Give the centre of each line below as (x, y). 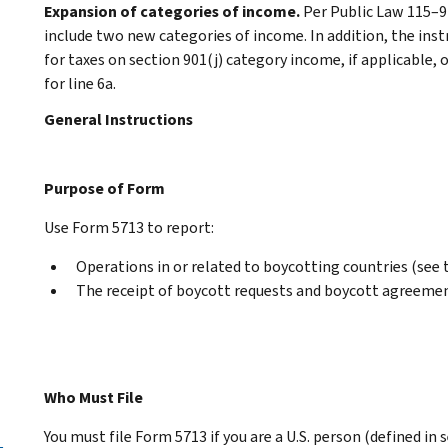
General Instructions (118, 119)
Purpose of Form (104, 188)
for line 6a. (80, 83)
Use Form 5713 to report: (129, 227)
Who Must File (93, 397)
